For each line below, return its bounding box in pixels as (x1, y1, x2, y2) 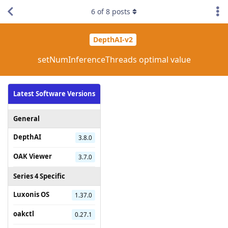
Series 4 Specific (13, 171, 65, 181)
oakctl (13, 209, 34, 218)
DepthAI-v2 (93, 35, 133, 45)
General (13, 113, 40, 123)
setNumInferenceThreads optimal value (37, 53, 191, 65)
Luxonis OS (13, 189, 49, 199)
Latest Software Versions (13, 89, 95, 98)
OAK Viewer (13, 151, 52, 161)
